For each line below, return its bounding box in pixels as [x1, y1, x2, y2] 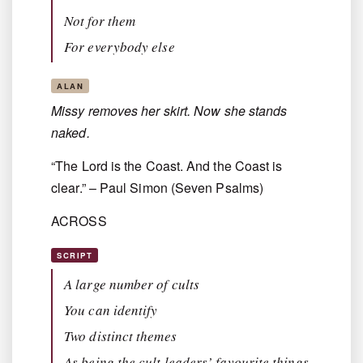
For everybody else [64, 37, 175, 57]
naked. [51, 123, 90, 143]
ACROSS [51, 211, 107, 231]
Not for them [64, 11, 136, 31]
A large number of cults [64, 275, 200, 294]
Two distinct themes [64, 327, 177, 346]
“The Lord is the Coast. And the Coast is [51, 156, 283, 176]
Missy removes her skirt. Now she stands [51, 101, 288, 121]
